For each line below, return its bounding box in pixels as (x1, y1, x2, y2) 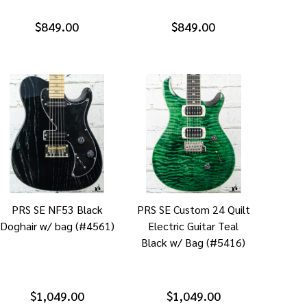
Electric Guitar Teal (148, 218, 239, 233)
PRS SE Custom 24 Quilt (136, 201, 250, 217)
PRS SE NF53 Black (11, 201, 103, 217)
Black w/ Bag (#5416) (141, 234, 246, 249)
